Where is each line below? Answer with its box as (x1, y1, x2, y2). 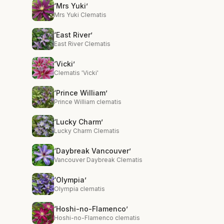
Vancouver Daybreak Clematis (54, 156, 142, 163)
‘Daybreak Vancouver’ (54, 146, 131, 155)
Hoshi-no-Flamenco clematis (54, 214, 140, 221)
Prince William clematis (54, 98, 121, 105)
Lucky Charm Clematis (54, 127, 119, 134)
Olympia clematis (54, 185, 105, 192)
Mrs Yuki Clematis (54, 11, 106, 18)
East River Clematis (54, 40, 110, 47)
